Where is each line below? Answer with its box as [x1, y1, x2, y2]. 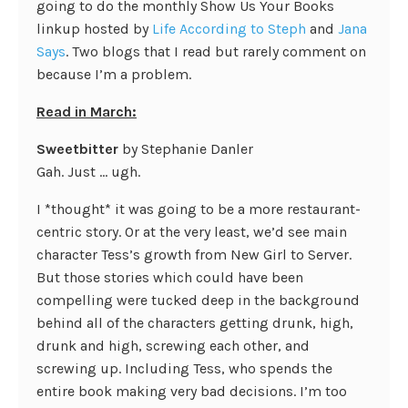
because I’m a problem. [36, 66, 191, 83]
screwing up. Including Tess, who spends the [36, 360, 332, 377]
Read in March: [36, 103, 137, 120]
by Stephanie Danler [118, 140, 253, 158]
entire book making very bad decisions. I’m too [36, 382, 347, 400]
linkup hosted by [36, 20, 152, 37]
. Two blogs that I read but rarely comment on [66, 43, 366, 60]
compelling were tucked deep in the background [36, 291, 360, 309]
